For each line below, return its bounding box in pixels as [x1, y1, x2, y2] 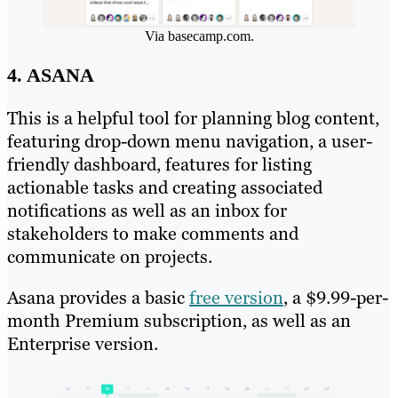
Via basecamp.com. [144, 28, 254, 44]
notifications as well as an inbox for [7, 199, 287, 223]
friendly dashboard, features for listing [7, 153, 312, 177]
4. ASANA [7, 64, 94, 87]
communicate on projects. [7, 245, 212, 269]
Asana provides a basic [7, 286, 189, 310]
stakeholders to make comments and [7, 222, 298, 246]
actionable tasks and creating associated [7, 176, 322, 200]
